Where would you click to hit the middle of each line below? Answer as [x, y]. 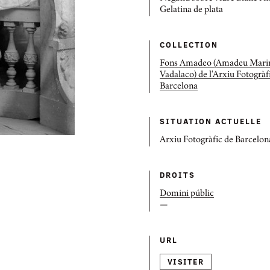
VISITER [186, 262]
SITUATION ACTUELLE [211, 121]
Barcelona [179, 87]
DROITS [177, 175]
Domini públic [187, 194]
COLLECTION [189, 45]
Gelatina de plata [191, 10]
